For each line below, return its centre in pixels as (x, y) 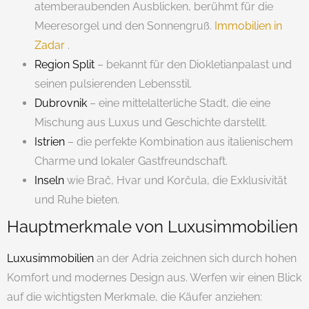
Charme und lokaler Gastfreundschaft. (131, 161)
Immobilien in (248, 26)
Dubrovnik (61, 103)
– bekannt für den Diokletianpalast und (193, 64)
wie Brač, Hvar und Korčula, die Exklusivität (176, 180)
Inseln (49, 180)
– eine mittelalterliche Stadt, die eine (179, 103)
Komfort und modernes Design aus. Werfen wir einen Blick (154, 277)
